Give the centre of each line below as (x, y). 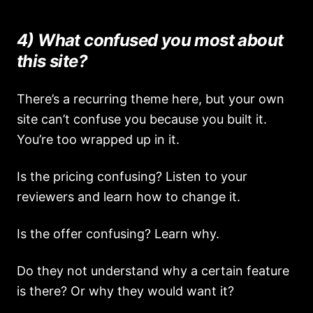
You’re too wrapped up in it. (98, 139)
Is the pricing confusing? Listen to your (132, 176)
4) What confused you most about (150, 40)
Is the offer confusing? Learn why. (118, 234)
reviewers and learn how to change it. (129, 197)
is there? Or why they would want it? (125, 291)
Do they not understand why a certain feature (153, 271)
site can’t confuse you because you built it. (142, 119)
